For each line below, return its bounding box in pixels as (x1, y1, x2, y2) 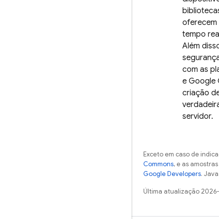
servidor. (182, 111, 213, 122)
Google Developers (143, 170, 201, 178)
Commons (143, 160, 174, 169)
